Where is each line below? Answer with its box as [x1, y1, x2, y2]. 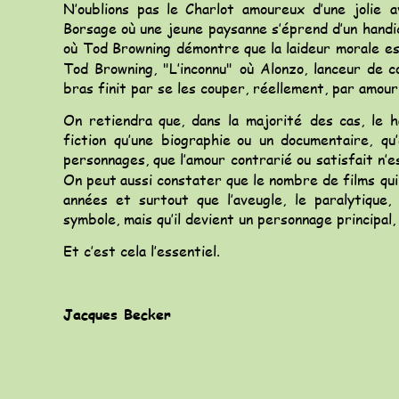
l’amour [179, 149, 225, 170]
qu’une [114, 129, 154, 151]
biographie [160, 129, 231, 151]
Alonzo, [259, 57, 307, 78]
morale [336, 37, 380, 59]
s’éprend [272, 18, 329, 39]
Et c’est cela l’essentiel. [63, 240, 220, 261]
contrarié [231, 149, 293, 170]
